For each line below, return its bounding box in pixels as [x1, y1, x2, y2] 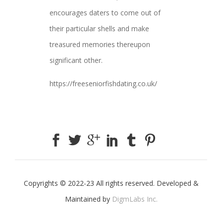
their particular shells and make [50, 24, 149, 33]
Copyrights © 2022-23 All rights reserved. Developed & [23, 178, 199, 188]
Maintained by [64, 194, 112, 204]
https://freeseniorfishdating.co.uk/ [50, 79, 157, 88]
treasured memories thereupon [50, 40, 150, 49]
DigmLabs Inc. [111, 194, 158, 204]
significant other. [50, 55, 103, 65]
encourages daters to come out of [50, 8, 161, 17]
